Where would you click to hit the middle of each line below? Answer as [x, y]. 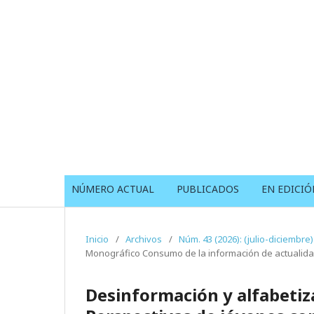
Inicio [97, 239]
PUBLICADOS [208, 189]
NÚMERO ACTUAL [113, 189]
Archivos [144, 239]
